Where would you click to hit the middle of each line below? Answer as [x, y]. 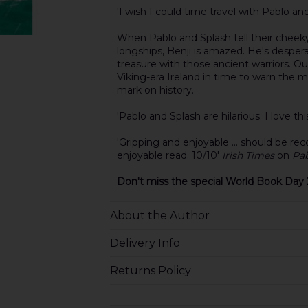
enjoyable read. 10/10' [169, 156]
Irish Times [248, 156]
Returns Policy [150, 271]
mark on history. [155, 90]
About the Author [159, 216]
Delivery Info [145, 243]
